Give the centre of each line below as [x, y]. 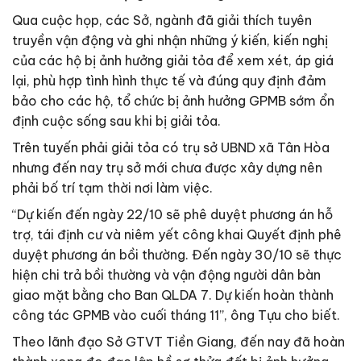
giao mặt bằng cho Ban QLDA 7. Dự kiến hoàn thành [173, 295]
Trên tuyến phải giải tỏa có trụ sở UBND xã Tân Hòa [171, 148]
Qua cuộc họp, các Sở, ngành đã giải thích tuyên [162, 21]
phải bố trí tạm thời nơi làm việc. [112, 188]
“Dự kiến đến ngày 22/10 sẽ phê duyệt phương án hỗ [172, 215]
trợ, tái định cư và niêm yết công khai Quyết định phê [177, 235]
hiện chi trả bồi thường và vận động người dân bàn [166, 275]
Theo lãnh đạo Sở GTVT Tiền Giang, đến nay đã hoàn [178, 342]
